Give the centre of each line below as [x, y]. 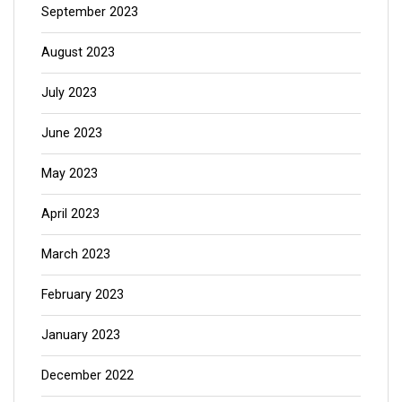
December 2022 [87, 375]
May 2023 [70, 173]
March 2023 [76, 254]
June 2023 [72, 133]
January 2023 [81, 335]
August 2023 [78, 52]
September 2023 [90, 12]
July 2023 [69, 92]
